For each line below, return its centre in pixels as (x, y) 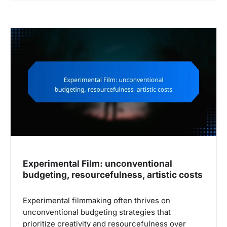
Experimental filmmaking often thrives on (97, 200)
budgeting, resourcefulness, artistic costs (113, 174)
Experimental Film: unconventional (98, 163)
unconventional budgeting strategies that (97, 212)
